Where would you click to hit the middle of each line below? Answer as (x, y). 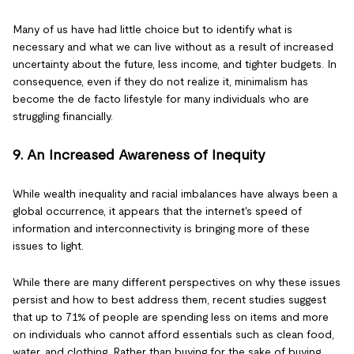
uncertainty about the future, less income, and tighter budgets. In (175, 64)
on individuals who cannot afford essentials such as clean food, (173, 334)
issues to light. (48, 246)
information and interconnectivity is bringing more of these (161, 228)
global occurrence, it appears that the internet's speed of (157, 211)
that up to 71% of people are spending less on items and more (171, 317)
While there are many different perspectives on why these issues (177, 282)
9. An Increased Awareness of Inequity (139, 155)
